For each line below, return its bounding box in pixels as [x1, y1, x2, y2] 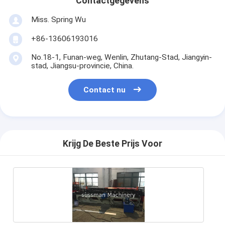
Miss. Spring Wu [31, 15, 86, 24]
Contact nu [83, 85, 126, 95]
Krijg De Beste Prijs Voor [63, 139, 162, 149]
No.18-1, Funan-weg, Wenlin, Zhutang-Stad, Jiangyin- [31, 52, 212, 62]
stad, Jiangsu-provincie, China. [31, 61, 134, 70]
